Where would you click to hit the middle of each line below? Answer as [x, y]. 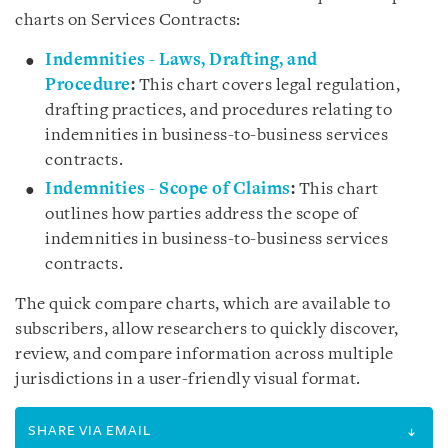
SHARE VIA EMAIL [89, 430]
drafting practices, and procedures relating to [218, 110]
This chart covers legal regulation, [269, 85]
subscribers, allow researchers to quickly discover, [207, 329]
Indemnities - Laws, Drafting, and [181, 60]
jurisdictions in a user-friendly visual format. [188, 379]
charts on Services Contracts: [128, 20]
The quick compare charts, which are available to [202, 304]
